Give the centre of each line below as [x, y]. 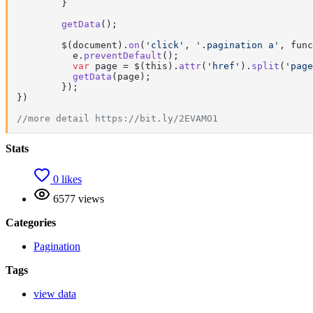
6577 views [77, 198]
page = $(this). [134, 66]
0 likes [66, 179]
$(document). [95, 45]
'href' [224, 66]
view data [55, 293]
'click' [165, 45]
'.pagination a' [238, 45]
